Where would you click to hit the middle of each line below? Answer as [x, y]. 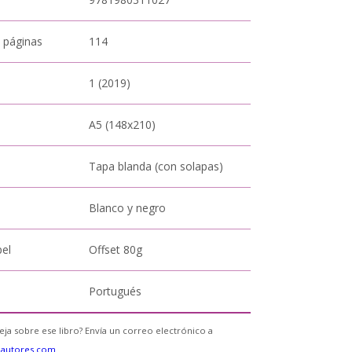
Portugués [115, 291]
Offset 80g [116, 249]
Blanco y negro [128, 208]
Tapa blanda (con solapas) [156, 166]
